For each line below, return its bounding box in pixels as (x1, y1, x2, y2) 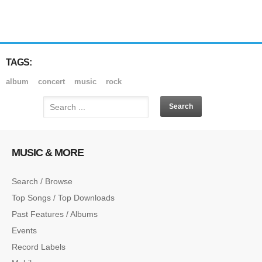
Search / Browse (12, 176, 73, 186)
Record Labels (12, 242, 65, 251)
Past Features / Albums (12, 209, 98, 219)
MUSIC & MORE (12, 146, 84, 158)
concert (38, 77, 67, 86)
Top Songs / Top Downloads (12, 192, 115, 202)
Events (12, 225, 37, 235)
